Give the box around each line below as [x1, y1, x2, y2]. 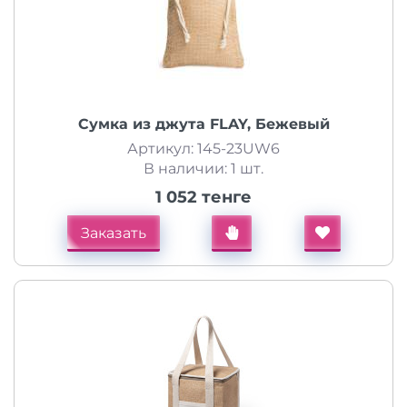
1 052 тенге [155, 187, 252, 207]
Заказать [80, 224, 146, 242]
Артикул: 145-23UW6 [127, 140, 280, 157]
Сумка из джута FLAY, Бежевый [77, 115, 330, 133]
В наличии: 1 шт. [144, 160, 263, 177]
